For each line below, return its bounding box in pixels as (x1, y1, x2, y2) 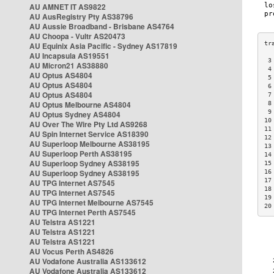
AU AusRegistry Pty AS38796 (29, 11, 133, 22)
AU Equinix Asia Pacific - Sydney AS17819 (29, 40, 177, 51)
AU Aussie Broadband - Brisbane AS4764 (29, 21, 174, 32)
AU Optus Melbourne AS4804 (29, 99, 131, 110)
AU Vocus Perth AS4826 (29, 246, 114, 257)
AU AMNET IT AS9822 (29, 1, 106, 12)
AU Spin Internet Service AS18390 (29, 128, 149, 139)
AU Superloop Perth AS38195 (29, 148, 132, 159)
